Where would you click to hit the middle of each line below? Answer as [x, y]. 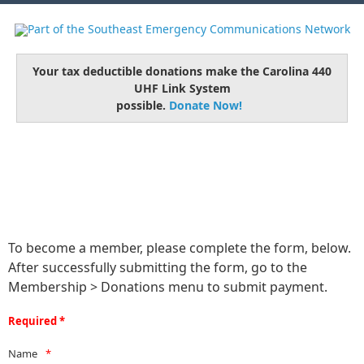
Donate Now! [205, 105]
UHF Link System [182, 88]
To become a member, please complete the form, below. [180, 248]
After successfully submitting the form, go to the [158, 267]
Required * [37, 321]
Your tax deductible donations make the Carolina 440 [182, 71]
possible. [142, 105]
